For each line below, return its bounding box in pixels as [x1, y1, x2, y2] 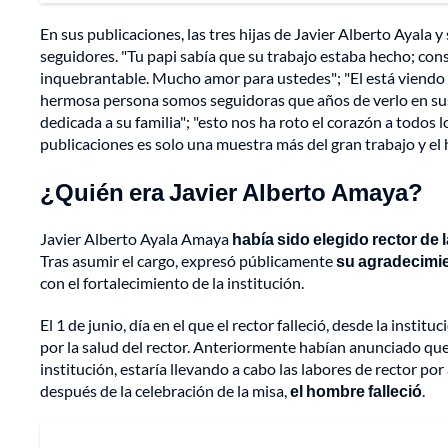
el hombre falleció [290, 381, 422, 401]
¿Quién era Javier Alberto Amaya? [40, 177, 423, 207]
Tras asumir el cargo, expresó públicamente [40, 251, 336, 271]
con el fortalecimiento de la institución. [40, 273, 304, 293]
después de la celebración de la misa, [40, 381, 290, 401]
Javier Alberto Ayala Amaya [40, 229, 232, 249]
